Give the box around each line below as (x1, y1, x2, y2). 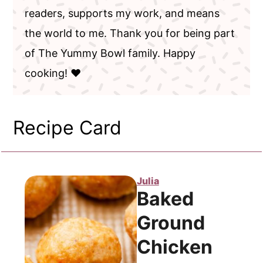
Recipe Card (13, 116, 122, 139)
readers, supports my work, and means (25, 6, 220, 19)
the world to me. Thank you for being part (25, 26, 235, 39)
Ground (136, 211, 205, 234)
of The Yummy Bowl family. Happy (25, 46, 196, 59)
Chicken (136, 235, 213, 258)
